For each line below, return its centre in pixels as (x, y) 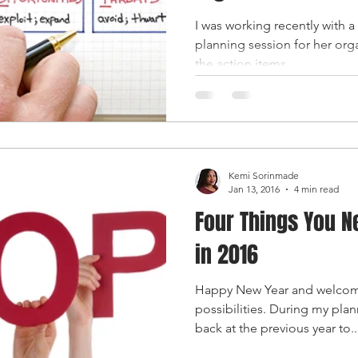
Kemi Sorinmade (264, 175)
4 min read (316, 189)
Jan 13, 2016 (254, 189)
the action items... (245, 63)
